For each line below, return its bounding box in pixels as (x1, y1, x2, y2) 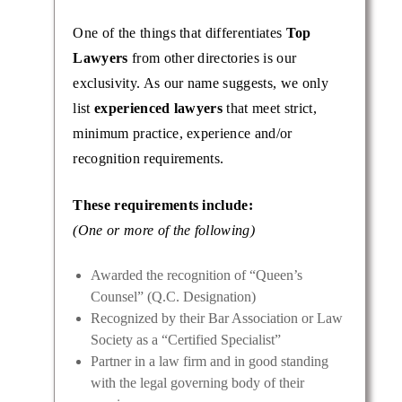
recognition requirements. (73, 151, 224, 167)
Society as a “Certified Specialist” (90, 332, 281, 348)
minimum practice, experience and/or (73, 126, 293, 142)
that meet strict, (223, 100, 317, 117)
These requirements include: (73, 197, 254, 214)
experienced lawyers (94, 100, 223, 117)
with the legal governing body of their (90, 375, 304, 391)
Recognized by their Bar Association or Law (90, 310, 343, 327)
